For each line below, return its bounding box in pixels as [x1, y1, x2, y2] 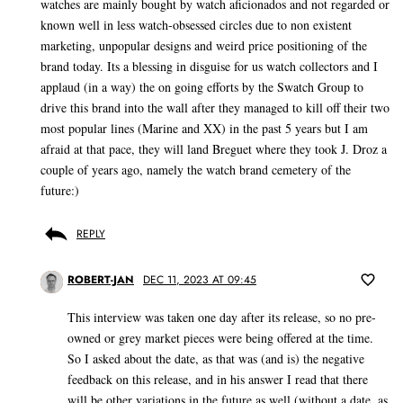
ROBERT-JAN [67, 272, 134, 289]
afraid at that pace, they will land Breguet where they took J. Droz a [40, 140, 387, 158]
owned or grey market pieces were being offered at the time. [67, 329, 373, 347]
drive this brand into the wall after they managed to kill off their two [40, 99, 390, 117]
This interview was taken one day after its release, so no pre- [67, 309, 376, 327]
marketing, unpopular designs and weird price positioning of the [40, 37, 367, 55]
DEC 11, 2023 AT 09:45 [143, 272, 256, 289]
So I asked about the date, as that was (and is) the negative [67, 350, 364, 368]
